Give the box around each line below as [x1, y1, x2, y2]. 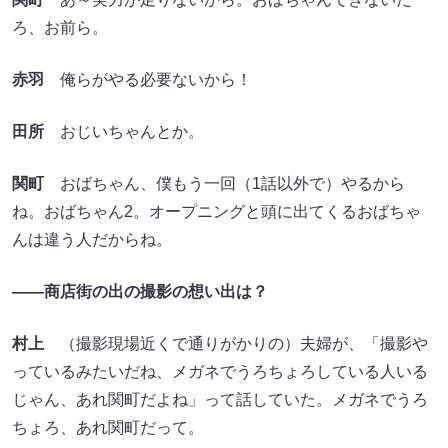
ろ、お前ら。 [12, 19, 108, 37]
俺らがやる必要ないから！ [44, 71, 252, 89]
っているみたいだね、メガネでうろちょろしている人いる [12, 363, 428, 381]
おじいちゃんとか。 [44, 123, 204, 141]
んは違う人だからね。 [12, 231, 172, 249]
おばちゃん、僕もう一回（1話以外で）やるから [44, 175, 405, 193]
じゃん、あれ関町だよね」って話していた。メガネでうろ [12, 391, 428, 409]
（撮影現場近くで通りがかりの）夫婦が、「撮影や [44, 335, 428, 353]
